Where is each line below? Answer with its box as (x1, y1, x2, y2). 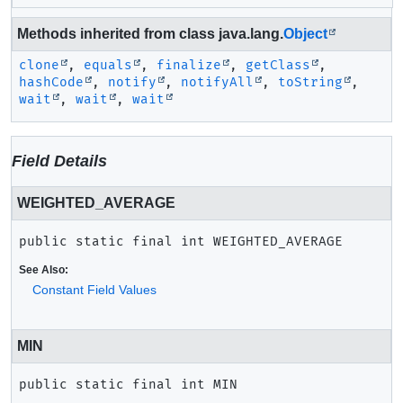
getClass (246, 58, 310, 73)
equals (84, 58, 132, 73)
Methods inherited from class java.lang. (17, 26, 283, 41)
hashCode (19, 75, 84, 90)
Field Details (12, 152, 107, 170)
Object (283, 26, 327, 41)
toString (278, 75, 343, 90)
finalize (157, 58, 221, 73)
